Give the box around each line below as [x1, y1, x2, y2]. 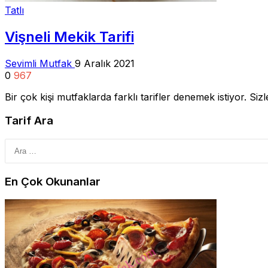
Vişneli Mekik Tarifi [5, 28, 134, 45]
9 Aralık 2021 [75, 57, 135, 69]
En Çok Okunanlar [5, 174, 100, 188]
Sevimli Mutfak [5, 57, 75, 69]
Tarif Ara [5, 114, 53, 128]
